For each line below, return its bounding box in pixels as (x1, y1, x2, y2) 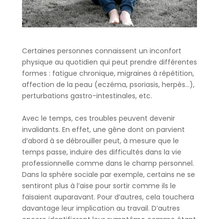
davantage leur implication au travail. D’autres (22, 203, 180, 213)
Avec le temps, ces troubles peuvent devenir (22, 113, 175, 123)
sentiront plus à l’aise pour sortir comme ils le (22, 181, 176, 191)
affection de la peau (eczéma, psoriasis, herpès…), (22, 80, 195, 89)
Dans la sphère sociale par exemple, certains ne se (22, 170, 195, 179)
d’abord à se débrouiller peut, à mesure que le (22, 136, 179, 146)
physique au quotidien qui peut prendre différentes (22, 57, 197, 67)
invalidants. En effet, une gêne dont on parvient (22, 125, 185, 134)
